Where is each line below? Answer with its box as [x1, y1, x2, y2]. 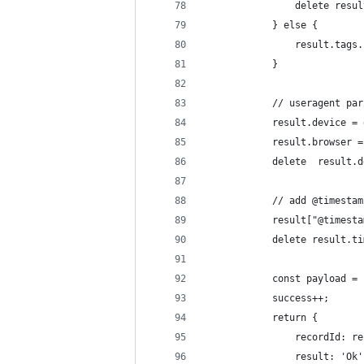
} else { [204, 19, 318, 31]
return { [204, 312, 318, 323]
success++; [204, 292, 329, 304]
